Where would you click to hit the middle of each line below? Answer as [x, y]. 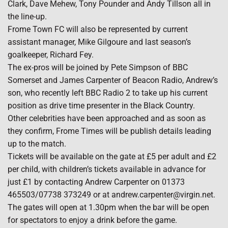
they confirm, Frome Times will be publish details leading [109, 131]
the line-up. [27, 16]
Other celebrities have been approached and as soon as [107, 118]
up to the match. [37, 144]
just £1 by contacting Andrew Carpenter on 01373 [96, 182]
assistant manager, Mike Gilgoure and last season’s [99, 42]
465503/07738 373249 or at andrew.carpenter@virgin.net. [111, 194]
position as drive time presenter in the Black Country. [101, 105]
